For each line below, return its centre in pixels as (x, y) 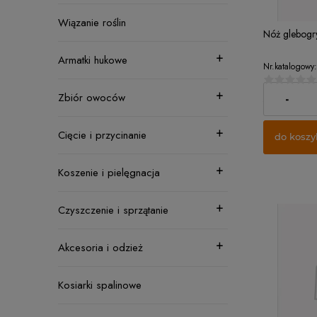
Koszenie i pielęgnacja (109, 173)
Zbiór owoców (92, 98)
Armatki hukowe (93, 60)
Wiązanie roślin (92, 23)
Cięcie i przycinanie (102, 135)
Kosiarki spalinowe (100, 285)
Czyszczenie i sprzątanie (113, 210)
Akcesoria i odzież (100, 248)
